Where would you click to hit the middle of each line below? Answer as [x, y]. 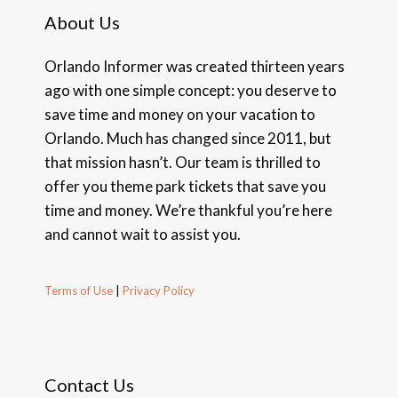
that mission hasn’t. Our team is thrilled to [183, 163]
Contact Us [89, 385]
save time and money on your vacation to [180, 115]
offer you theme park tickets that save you [185, 187]
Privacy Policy [157, 291]
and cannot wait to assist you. [143, 235]
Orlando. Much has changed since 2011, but [188, 139]
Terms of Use [79, 291]
